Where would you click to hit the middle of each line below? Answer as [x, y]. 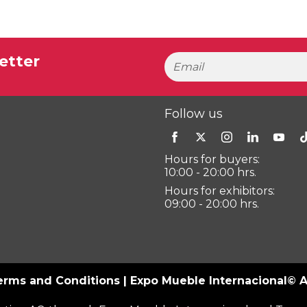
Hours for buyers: [212, 159]
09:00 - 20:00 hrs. [211, 204]
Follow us [193, 114]
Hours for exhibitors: [219, 191]
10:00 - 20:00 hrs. [210, 172]
